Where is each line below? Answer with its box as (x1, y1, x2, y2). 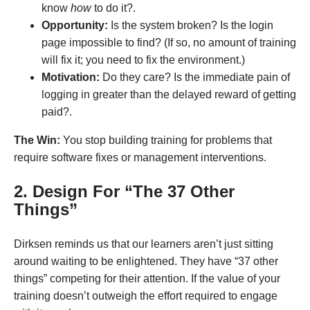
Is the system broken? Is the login (108, 19, 273, 31)
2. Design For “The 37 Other (14, 181, 235, 201)
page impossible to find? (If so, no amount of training (42, 36, 296, 48)
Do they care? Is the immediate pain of (100, 71, 290, 83)
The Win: (14, 134, 60, 146)
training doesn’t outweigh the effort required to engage (14, 289, 277, 302)
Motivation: (42, 71, 100, 83)
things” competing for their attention (14, 272, 185, 284)
